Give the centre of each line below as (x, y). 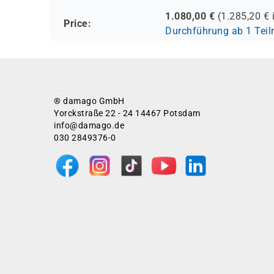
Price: (77, 24)
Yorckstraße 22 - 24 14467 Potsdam (127, 113)
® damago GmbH (89, 101)
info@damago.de (89, 125)
